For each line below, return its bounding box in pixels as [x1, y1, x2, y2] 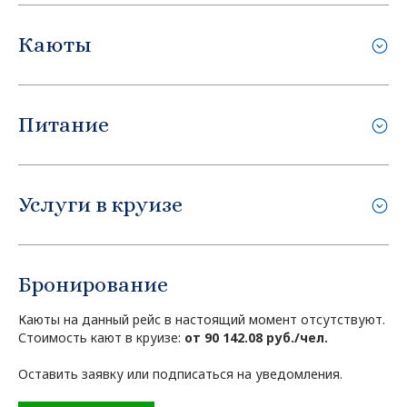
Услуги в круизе [18, 191, 183, 217]
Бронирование [18, 271, 168, 297]
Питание [18, 111, 109, 137]
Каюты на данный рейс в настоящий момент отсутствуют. [18, 310, 385, 328]
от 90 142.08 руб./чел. [184, 328, 328, 346]
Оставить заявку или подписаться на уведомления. [18, 364, 342, 382]
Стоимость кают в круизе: [18, 328, 184, 346]
